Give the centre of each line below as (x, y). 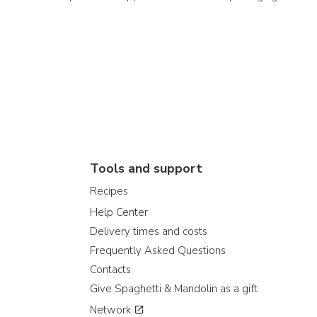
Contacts (110, 270)
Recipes (109, 191)
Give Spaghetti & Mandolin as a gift (174, 289)
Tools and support (146, 168)
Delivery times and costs (149, 231)
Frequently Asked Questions (158, 250)
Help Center (119, 212)
